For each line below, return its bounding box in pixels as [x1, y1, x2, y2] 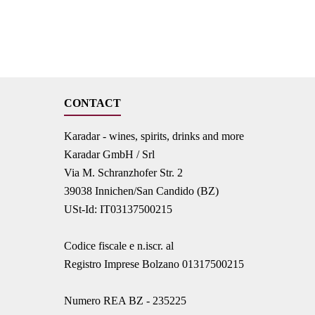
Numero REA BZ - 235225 [64, 294, 186, 307]
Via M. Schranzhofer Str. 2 [64, 166, 183, 179]
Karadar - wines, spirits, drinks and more [64, 129, 244, 142]
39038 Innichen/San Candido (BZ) [64, 184, 219, 197]
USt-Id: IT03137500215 [64, 202, 172, 215]
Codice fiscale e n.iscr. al [64, 239, 174, 252]
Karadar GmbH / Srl [64, 148, 155, 160]
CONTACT [64, 96, 121, 109]
